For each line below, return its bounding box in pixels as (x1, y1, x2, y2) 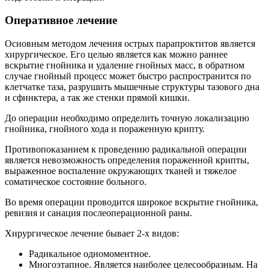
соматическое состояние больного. (5, 177, 147, 187)
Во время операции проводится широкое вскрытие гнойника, (5, 197, 258, 208)
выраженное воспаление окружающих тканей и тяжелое (5, 166, 237, 177)
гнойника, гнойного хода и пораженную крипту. (5, 124, 205, 134)
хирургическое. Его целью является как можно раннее (5, 49, 228, 60)
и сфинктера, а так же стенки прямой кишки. (5, 92, 190, 103)
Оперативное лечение (5, 14, 117, 27)
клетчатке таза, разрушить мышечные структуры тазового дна (5, 82, 259, 92)
